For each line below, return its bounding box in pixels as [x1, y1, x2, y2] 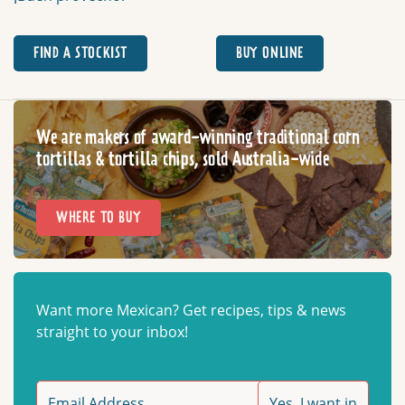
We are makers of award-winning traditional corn [36, 128, 360, 147]
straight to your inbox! [36, 321, 188, 342]
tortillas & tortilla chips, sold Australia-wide [36, 150, 329, 169]
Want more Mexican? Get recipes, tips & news [36, 299, 346, 320]
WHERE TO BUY [56, 210, 142, 225]
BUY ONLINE [236, 45, 304, 61]
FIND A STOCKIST [33, 45, 127, 61]
